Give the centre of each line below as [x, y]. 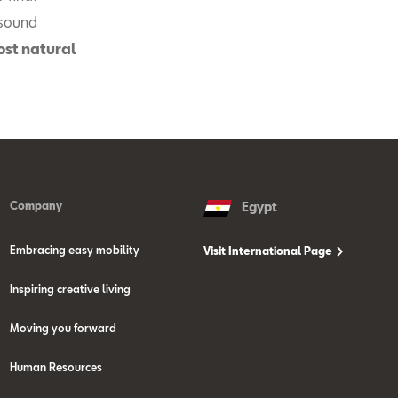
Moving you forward [63, 327]
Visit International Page [270, 250]
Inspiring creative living [70, 288]
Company [36, 205]
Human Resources [56, 366]
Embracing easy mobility [74, 249]
